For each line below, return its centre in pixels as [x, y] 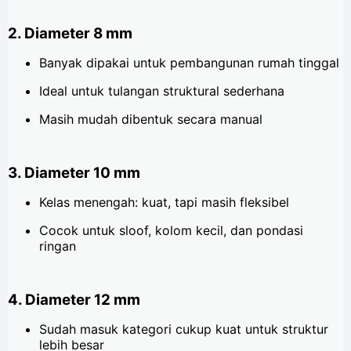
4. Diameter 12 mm [74, 299]
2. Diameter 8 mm [70, 34]
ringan [58, 246]
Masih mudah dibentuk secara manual [151, 119]
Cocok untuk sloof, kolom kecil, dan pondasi [171, 230]
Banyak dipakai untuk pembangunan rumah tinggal [189, 63]
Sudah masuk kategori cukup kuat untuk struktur [184, 329]
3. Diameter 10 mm [74, 172]
